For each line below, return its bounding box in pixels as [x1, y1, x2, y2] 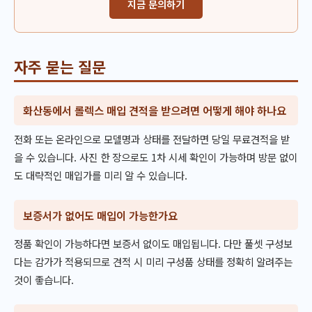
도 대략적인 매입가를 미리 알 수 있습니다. [14, 168, 187, 183]
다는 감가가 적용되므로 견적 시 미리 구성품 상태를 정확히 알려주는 [14, 254, 292, 270]
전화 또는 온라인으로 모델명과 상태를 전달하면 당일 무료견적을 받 [14, 132, 290, 147]
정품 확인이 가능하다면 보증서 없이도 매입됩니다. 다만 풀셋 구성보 [14, 236, 292, 251]
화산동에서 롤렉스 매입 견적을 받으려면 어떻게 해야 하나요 [23, 102, 287, 118]
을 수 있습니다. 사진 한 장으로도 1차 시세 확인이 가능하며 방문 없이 [14, 150, 297, 165]
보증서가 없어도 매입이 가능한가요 [23, 207, 178, 223]
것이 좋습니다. [14, 272, 74, 288]
